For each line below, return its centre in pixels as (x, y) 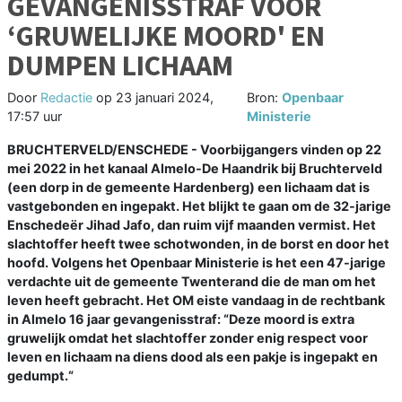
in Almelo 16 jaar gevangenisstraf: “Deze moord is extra (181, 319)
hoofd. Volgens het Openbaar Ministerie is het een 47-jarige (197, 263)
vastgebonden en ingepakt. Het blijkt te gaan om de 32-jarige (199, 206)
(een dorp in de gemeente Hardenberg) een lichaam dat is (188, 188)
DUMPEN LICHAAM (120, 66)
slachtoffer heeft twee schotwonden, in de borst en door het (198, 244)
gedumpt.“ (40, 376)
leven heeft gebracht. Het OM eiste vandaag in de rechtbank (196, 301)
